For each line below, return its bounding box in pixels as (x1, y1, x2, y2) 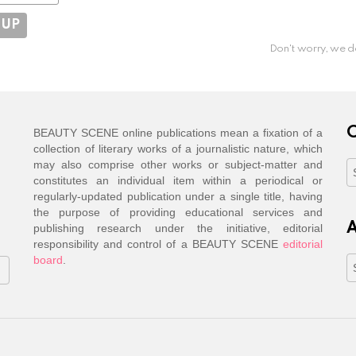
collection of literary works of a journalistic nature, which (33, 141, 323, 155)
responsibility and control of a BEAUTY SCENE (33, 237, 283, 250)
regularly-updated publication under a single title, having (33, 189, 323, 203)
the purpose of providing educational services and (33, 205, 323, 219)
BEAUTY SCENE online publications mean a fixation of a (33, 126, 323, 139)
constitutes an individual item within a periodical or (33, 173, 323, 187)
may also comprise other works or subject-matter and (33, 157, 323, 171)
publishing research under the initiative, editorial (33, 221, 323, 234)
